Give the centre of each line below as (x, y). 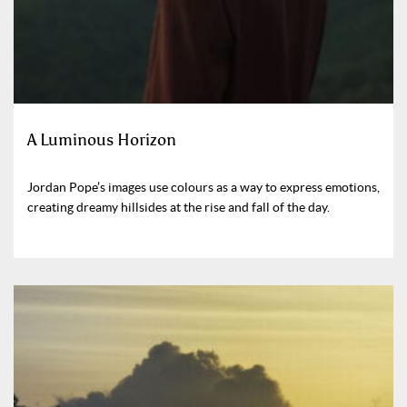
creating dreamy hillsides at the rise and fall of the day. (179, 207)
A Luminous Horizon (102, 139)
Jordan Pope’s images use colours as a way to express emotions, (203, 187)
